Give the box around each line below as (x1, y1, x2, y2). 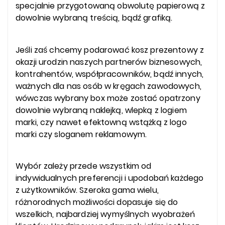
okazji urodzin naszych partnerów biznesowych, (16, 56, 202, 68)
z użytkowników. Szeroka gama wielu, (16, 184, 159, 196)
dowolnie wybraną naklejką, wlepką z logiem (16, 104, 187, 116)
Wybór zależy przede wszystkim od (16, 160, 152, 172)
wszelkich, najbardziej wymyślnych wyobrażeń (16, 208, 195, 220)
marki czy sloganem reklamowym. (16, 128, 147, 140)
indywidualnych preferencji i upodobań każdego (16, 172, 204, 184)
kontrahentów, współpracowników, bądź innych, (16, 68, 204, 80)
